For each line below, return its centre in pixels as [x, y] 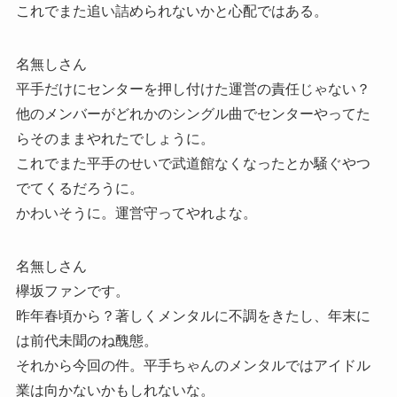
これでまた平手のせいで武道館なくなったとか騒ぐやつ [193, 164]
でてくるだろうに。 [79, 189]
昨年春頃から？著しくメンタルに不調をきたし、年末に [193, 316]
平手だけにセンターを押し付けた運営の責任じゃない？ [193, 90]
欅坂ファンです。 [72, 292]
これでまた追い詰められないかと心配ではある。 [171, 12]
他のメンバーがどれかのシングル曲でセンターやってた [193, 114]
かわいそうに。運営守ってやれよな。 [136, 214]
